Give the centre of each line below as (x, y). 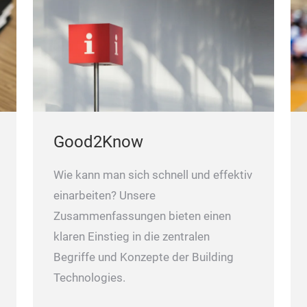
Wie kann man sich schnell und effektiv (153, 175)
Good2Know (98, 142)
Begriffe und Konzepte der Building (144, 257)
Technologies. (91, 278)
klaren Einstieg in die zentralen (132, 236)
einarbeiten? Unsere (105, 195)
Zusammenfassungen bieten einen (142, 216)
